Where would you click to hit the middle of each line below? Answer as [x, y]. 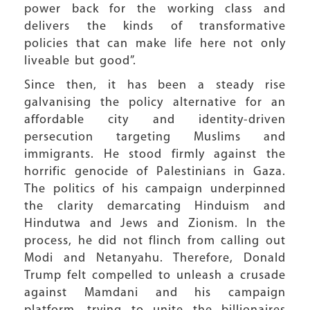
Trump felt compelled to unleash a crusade [155, 276]
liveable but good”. [80, 61]
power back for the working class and [155, 9]
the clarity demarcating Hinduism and [155, 207]
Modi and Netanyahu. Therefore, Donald [155, 258]
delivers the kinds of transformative [155, 27]
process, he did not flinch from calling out [155, 241]
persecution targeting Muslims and [155, 137]
